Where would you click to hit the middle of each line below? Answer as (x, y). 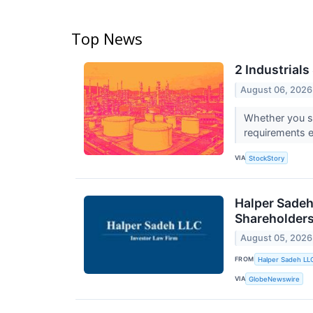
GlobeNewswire (275, 279)
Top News (107, 39)
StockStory (267, 158)
